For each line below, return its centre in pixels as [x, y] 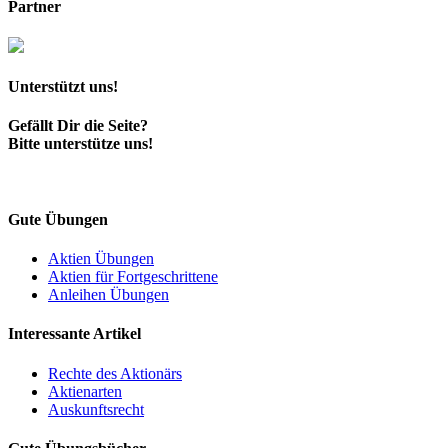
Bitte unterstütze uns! [80, 144]
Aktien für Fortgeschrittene [133, 276]
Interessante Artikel [74, 334]
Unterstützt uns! [63, 87]
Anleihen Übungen [108, 294]
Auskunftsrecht [96, 409]
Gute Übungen [58, 219]
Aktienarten [85, 391]
